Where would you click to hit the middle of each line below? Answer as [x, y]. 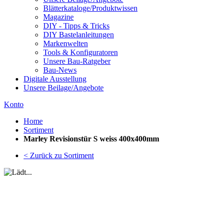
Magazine [58, 17]
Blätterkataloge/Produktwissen [90, 8]
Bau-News [60, 70]
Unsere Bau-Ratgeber [77, 61]
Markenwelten [66, 43]
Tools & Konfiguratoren [81, 52]
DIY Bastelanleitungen [79, 35]
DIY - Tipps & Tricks [76, 26]
